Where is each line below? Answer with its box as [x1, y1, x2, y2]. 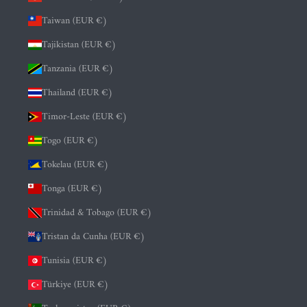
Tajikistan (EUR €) [42, 36, 116, 54]
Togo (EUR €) [42, 132, 99, 150]
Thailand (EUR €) [42, 84, 113, 102]
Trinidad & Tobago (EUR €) [42, 204, 152, 222]
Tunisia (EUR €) [42, 252, 108, 270]
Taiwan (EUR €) [42, 12, 108, 30]
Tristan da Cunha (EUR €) [42, 228, 145, 246]
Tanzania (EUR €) [42, 60, 114, 78]
